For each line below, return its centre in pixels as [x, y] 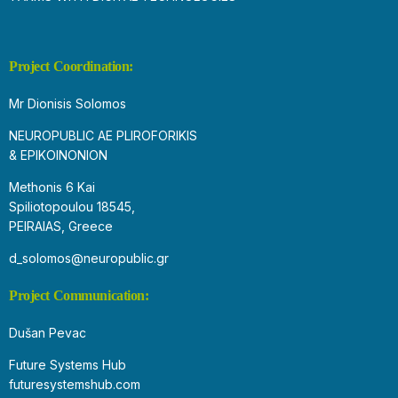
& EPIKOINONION [58, 155]
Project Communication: [79, 295]
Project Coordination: [71, 66]
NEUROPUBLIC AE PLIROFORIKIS [103, 135]
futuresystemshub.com [75, 384]
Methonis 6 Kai [52, 187]
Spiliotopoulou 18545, [72, 206]
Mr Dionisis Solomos [68, 103]
